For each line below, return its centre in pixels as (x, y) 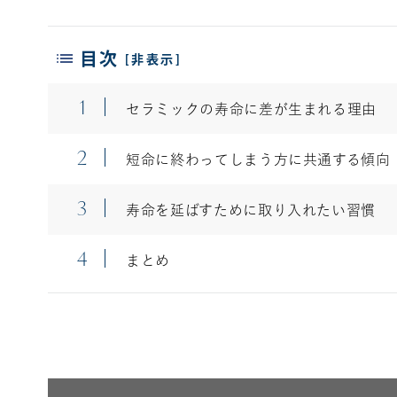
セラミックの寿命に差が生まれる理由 (249, 109)
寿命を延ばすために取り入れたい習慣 (249, 210)
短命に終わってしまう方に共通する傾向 (256, 159)
